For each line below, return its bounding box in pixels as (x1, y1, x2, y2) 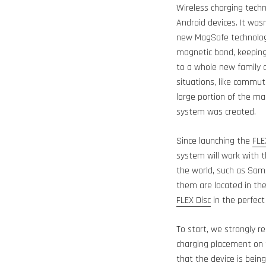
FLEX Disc (176, 194, 211, 207)
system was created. (176, 106, 256, 119)
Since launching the (176, 135, 252, 148)
